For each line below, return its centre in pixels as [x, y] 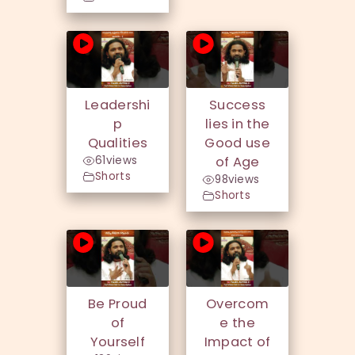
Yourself [118, 342]
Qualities [118, 143]
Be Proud [118, 304]
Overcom [238, 304]
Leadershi [118, 105]
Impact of [237, 342]
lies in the [237, 124]
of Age [237, 162]
